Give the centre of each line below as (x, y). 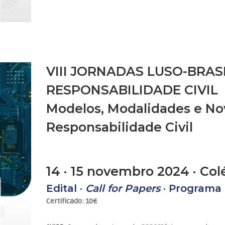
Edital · (65, 189)
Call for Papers (122, 189)
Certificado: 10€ (72, 201)
